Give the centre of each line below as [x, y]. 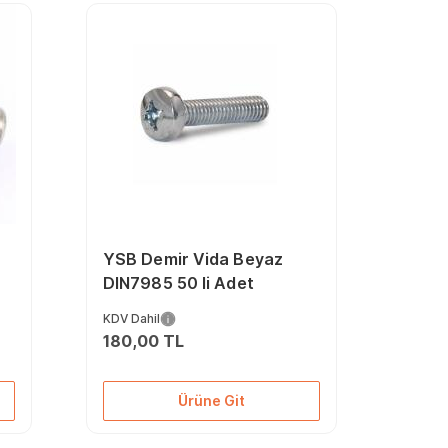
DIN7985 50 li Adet [178, 283]
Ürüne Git [211, 400]
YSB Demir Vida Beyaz [192, 259]
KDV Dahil [131, 318]
